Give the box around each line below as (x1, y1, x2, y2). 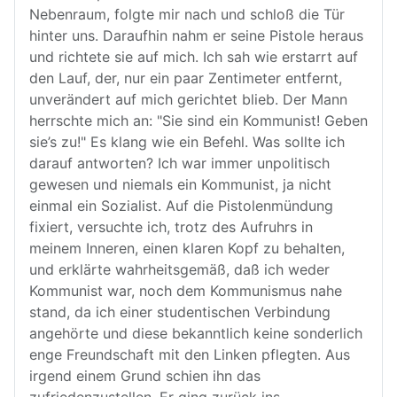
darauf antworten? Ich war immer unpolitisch (29, 154, 330, 172)
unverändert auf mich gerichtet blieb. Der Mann (29, 90, 347, 108)
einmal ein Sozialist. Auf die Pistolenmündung (29, 197, 333, 214)
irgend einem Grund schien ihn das (29, 367, 261, 385)
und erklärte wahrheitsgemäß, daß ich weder (29, 261, 330, 278)
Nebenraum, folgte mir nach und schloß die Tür (29, 5, 345, 23)
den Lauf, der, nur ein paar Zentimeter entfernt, (29, 69, 342, 87)
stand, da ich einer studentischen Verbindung (29, 303, 331, 321)
